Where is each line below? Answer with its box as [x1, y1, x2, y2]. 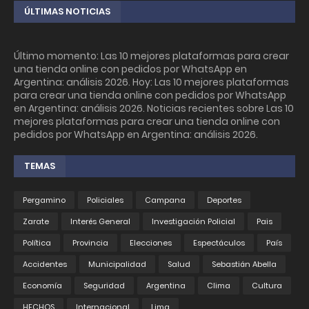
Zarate [23, 216, 49, 228]
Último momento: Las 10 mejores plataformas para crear [14, 49, 289, 63]
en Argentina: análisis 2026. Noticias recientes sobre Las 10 [14, 101, 294, 116]
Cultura [252, 280, 282, 292]
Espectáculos [193, 237, 245, 249]
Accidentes [23, 259, 67, 270]
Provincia [72, 237, 108, 249]
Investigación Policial [152, 216, 235, 228]
